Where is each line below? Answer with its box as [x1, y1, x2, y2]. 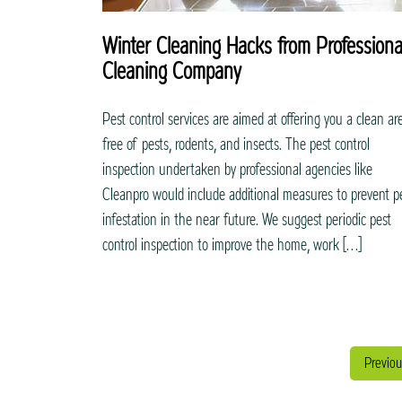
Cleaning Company [102, 48, 241, 96]
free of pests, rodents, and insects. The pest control [102, 127, 370, 162]
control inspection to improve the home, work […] [102, 228, 362, 262]
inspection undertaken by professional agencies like [102, 153, 372, 187]
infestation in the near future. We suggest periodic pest [102, 203, 391, 237]
